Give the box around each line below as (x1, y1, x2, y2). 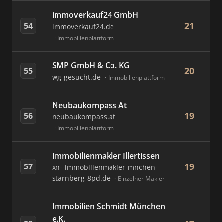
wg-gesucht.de (52, 72, 103, 82)
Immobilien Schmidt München (52, 201, 165, 212)
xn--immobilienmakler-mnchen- (52, 163, 158, 172)
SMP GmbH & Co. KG (52, 60, 130, 71)
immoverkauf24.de (52, 22, 114, 31)
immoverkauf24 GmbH (52, 9, 138, 20)
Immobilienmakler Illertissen (52, 150, 160, 161)
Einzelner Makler (118, 174, 165, 183)
